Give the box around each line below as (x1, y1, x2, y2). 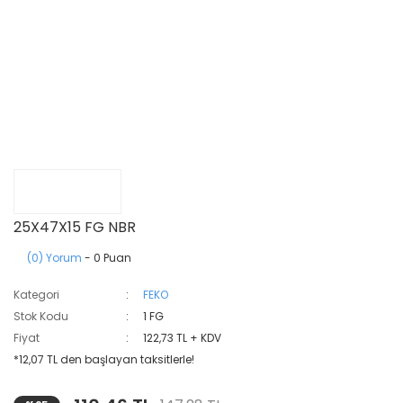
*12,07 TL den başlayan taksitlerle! (13, 352, 194, 367)
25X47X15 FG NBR (13, 217, 136, 237)
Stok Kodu (13, 309, 68, 324)
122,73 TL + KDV (143, 330, 222, 345)
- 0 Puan (82, 250, 131, 265)
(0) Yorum (27, 250, 82, 265)
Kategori (13, 287, 59, 302)
